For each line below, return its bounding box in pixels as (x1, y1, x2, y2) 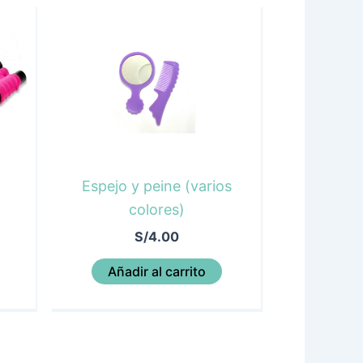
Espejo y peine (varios (81, 177, 232, 195)
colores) (128, 201, 185, 219)
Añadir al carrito (107, 263, 206, 280)
